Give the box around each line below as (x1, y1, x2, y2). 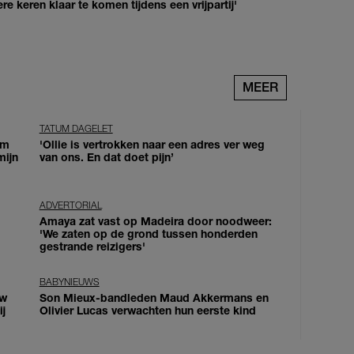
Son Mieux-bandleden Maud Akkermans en (39, 290, 269, 304)
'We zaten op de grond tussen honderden (39, 226, 258, 240)
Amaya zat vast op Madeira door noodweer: (39, 213, 272, 228)
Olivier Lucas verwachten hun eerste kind (39, 303, 256, 317)
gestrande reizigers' (39, 239, 145, 253)
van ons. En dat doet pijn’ (39, 149, 174, 164)
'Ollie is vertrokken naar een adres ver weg (39, 137, 265, 151)
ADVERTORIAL (39, 198, 102, 211)
